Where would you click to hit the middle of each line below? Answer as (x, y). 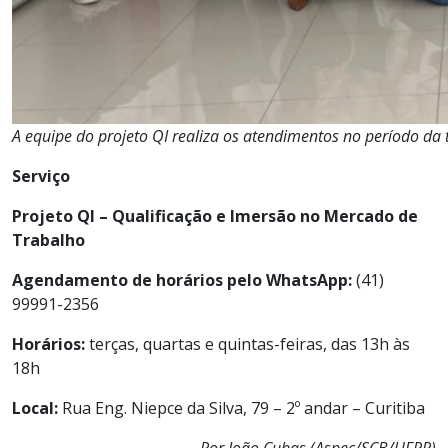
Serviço (41, 176)
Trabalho (48, 240)
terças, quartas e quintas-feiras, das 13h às (247, 344)
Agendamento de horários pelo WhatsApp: (182, 280)
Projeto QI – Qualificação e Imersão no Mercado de (215, 216)
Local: (35, 408)
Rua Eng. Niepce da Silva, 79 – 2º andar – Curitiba (241, 408)
